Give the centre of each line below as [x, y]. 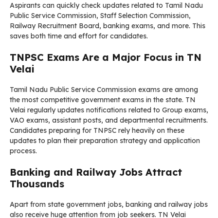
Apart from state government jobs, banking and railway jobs [109, 204]
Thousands [37, 183]
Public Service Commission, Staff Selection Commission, [100, 15]
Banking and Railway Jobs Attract [96, 172]
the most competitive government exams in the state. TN [103, 100]
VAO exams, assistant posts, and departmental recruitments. [109, 120]
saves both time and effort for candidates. [79, 36]
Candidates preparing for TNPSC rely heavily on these [97, 130]
